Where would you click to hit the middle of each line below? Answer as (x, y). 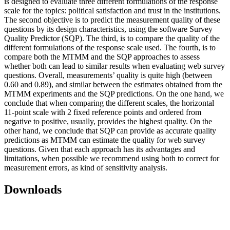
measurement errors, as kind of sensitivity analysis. (86, 167)
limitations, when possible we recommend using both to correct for (112, 158)
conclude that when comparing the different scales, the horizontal (109, 103)
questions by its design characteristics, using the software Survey (108, 29)
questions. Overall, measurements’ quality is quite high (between (108, 75)
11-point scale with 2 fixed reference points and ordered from (103, 112)
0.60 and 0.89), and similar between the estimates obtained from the (113, 84)
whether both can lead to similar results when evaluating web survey (114, 66)
